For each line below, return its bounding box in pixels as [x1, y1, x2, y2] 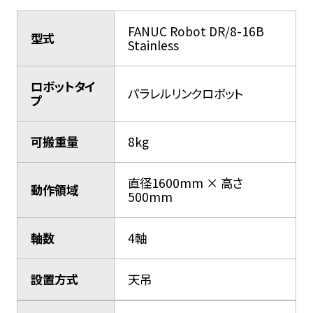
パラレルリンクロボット [128, 85, 244, 103]
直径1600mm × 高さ [128, 174, 244, 192]
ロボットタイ [31, 78, 96, 96]
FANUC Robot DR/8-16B [128, 22, 265, 41]
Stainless [128, 36, 180, 54]
